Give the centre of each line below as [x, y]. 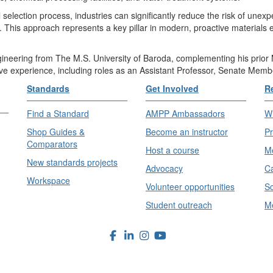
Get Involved [172, 88]
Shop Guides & [56, 131]
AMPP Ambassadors [185, 113]
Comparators [52, 144]
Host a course [172, 150]
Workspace [48, 180]
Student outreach [179, 204]
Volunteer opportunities [190, 186]
